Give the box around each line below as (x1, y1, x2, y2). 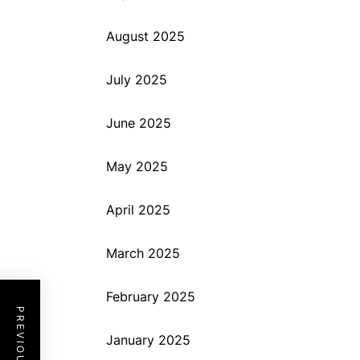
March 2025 (106, 245, 180, 261)
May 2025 (106, 158, 168, 174)
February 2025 (106, 288, 195, 305)
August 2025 (106, 28, 185, 44)
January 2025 (106, 332, 190, 348)
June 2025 (106, 115, 171, 131)
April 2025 (106, 202, 170, 218)
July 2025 (106, 72, 167, 88)
